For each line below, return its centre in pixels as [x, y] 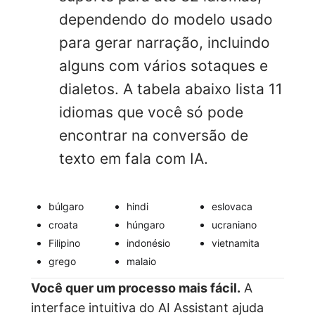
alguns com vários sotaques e [163, 65]
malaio [142, 262]
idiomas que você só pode [151, 112]
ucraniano [234, 225]
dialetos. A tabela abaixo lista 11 [171, 89]
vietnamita [236, 243]
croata [64, 225]
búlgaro [66, 207]
